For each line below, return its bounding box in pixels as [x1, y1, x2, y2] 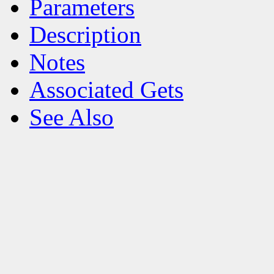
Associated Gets [29, 76, 183, 103]
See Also [29, 104, 114, 131]
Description [29, 21, 141, 48]
